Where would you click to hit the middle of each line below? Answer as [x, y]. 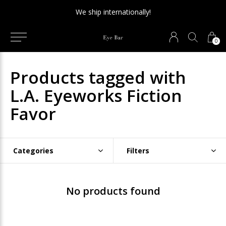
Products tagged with [98, 77]
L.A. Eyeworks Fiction [96, 95]
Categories [33, 151]
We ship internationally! [113, 12]
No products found [113, 191]
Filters [138, 151]
